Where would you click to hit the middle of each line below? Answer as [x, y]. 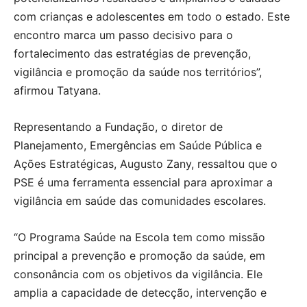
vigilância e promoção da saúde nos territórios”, [138, 72]
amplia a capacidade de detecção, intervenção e [140, 293]
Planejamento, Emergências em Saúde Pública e [138, 145]
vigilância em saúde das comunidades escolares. [140, 201]
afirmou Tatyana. [57, 90]
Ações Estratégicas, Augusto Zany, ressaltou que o [146, 164]
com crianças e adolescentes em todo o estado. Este [152, 16]
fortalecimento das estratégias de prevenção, [132, 53]
